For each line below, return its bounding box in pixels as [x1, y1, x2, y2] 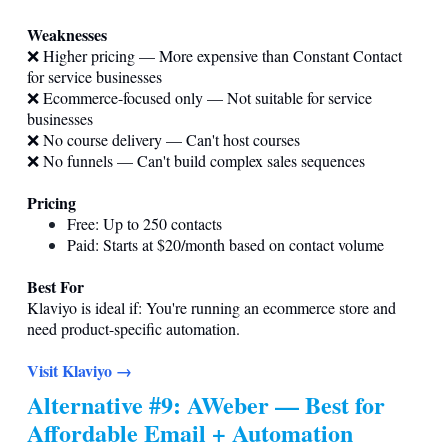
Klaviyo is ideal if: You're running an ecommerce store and [27, 296, 396, 318]
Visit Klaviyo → [27, 358, 132, 382]
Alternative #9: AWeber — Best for [27, 386, 385, 422]
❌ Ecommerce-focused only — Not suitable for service [27, 86, 372, 108]
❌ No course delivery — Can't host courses [27, 128, 300, 150]
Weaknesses [27, 22, 107, 46]
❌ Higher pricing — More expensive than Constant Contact [27, 44, 402, 66]
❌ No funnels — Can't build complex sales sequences [27, 149, 365, 171]
